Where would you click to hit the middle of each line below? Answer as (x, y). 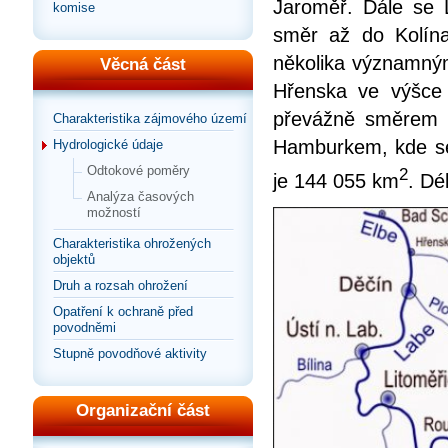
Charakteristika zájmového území (150, 118)
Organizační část (143, 410)
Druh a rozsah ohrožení (120, 285)
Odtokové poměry (138, 170)
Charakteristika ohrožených (132, 243)
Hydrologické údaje (108, 144)
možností (114, 212)
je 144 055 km (336, 181)
